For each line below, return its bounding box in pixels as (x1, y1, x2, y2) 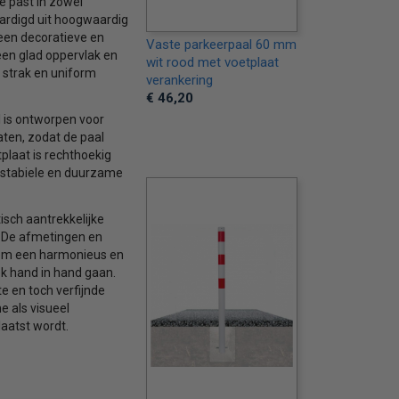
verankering (145, 72, 213, 88)
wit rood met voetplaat (145, 54, 279, 70)
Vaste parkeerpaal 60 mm (145, 37, 297, 53)
